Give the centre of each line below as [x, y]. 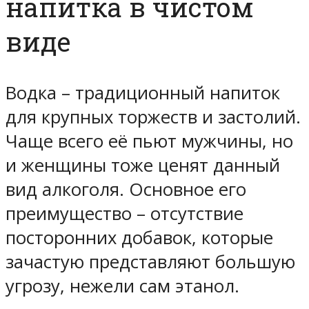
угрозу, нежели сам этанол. [122, 286]
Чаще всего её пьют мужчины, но [149, 141]
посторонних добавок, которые [139, 238]
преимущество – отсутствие [124, 214]
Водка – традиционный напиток [143, 93]
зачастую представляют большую [150, 262]
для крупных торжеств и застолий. [153, 117]
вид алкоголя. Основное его [126, 190]
